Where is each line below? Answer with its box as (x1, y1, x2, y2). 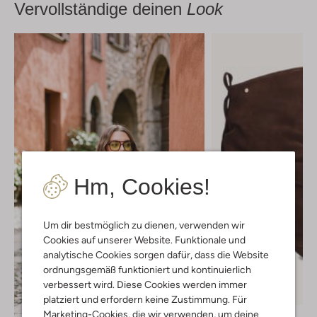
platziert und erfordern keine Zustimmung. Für (43, 293, 247, 305)
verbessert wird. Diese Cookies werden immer (43, 278, 247, 290)
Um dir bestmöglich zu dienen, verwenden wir (43, 219, 245, 231)
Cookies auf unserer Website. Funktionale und (43, 234, 246, 246)
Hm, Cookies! (74, 173, 210, 200)
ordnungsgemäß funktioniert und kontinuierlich (43, 263, 251, 275)
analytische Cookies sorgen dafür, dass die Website (43, 248, 269, 260)
